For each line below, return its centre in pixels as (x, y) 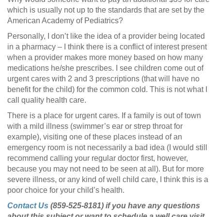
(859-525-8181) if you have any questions (124, 205)
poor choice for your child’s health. (66, 190)
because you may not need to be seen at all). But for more (106, 169)
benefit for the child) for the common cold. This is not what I (107, 89)
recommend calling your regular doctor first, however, (98, 158)
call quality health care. (47, 100)
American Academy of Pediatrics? (65, 20)
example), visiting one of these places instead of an (95, 137)
